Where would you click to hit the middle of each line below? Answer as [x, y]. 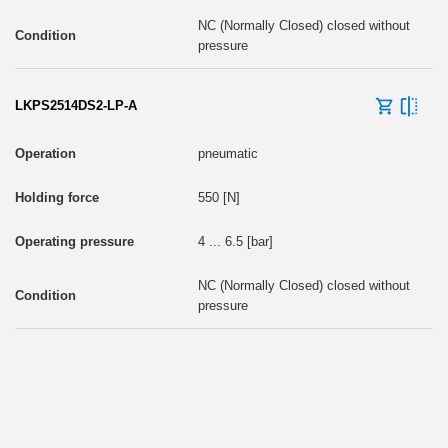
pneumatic [227, 153]
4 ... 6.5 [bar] [235, 241]
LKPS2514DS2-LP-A [76, 105]
